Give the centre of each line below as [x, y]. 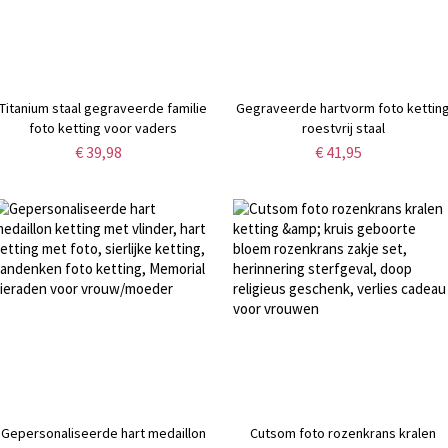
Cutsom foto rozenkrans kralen [343, 432]
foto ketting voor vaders [103, 127]
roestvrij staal [343, 127]
